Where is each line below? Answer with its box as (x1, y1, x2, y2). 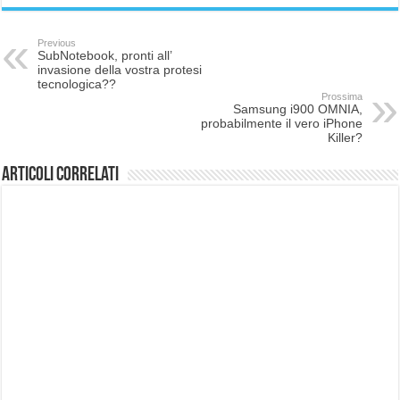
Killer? (327, 130, 362, 146)
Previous (37, 37, 77, 49)
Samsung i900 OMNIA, (232, 102, 362, 117)
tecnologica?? (37, 77, 117, 92)
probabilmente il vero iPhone (200, 116, 362, 131)
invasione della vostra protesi (37, 62, 203, 78)
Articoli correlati (2, 165, 120, 187)
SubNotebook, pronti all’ (37, 48, 172, 63)
